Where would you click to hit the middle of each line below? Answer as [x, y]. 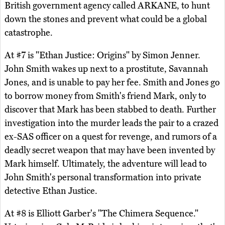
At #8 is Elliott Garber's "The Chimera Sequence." [101, 214]
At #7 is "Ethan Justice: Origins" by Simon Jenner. [102, 55]
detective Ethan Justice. [51, 191]
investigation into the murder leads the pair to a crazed [111, 123]
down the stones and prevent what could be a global [106, 19]
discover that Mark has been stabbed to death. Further [110, 110]
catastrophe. [29, 33]
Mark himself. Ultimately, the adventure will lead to [106, 164]
